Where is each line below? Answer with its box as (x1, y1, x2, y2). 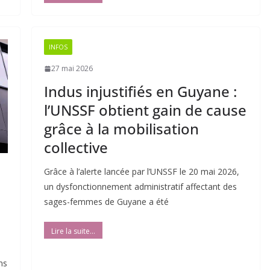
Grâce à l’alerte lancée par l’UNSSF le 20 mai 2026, (43, 166, 239, 178)
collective (43, 137, 108, 158)
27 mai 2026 (51, 63, 93, 74)
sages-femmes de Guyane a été (43, 196, 169, 208)
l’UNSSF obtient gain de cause (43, 100, 246, 121)
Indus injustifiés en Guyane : (43, 81, 237, 102)
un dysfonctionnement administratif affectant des (43, 181, 237, 193)
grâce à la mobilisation (43, 119, 199, 139)
